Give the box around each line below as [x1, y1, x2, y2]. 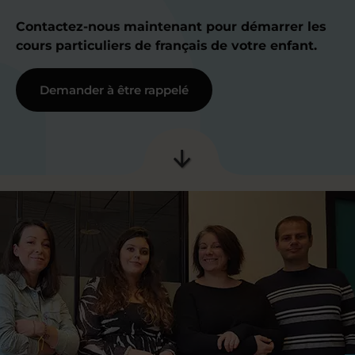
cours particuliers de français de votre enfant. [16, 38, 317, 53]
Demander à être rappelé [40, 82, 189, 97]
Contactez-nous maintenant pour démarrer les [16, 19, 326, 34]
